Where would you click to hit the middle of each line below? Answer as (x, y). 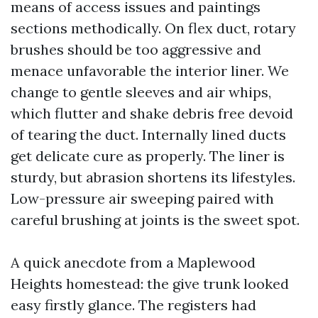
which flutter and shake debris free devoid (152, 113)
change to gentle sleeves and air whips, (141, 92)
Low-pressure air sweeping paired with (142, 198)
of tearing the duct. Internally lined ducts (148, 135)
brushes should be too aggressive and (136, 49)
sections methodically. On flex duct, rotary (153, 28)
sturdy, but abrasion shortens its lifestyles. (153, 177)
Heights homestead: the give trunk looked (150, 284)
